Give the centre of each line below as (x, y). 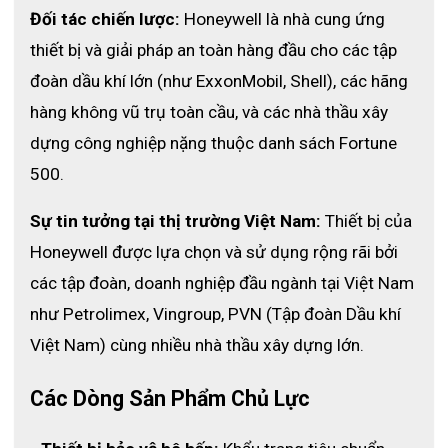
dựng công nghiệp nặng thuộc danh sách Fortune (213, 143)
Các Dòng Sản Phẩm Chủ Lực (170, 398)
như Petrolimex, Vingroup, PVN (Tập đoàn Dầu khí (215, 314)
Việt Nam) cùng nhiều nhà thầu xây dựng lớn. (199, 345)
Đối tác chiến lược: (105, 19)
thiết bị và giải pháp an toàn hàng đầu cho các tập (213, 50)
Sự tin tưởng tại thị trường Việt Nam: (175, 221)
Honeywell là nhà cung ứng (282, 19)
